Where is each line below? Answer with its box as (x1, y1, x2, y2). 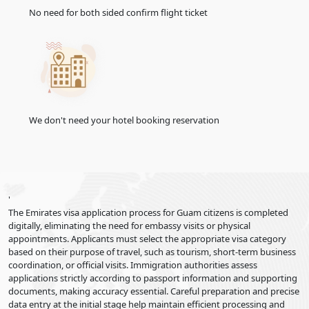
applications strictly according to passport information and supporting (8, 272, 297, 284)
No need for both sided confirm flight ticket (29, 6, 208, 19)
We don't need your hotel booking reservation (29, 114, 219, 126)
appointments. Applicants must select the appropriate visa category (8, 232, 286, 245)
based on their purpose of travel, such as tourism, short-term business (8, 246, 296, 258)
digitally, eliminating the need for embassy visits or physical (8, 219, 250, 232)
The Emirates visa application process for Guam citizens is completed (8, 206, 288, 219)
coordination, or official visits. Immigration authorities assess (8, 259, 257, 271)
